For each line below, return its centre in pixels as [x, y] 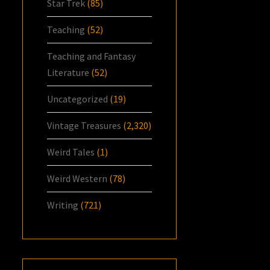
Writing [63, 205]
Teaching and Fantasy [92, 56]
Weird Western [77, 178]
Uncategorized [78, 99]
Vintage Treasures [84, 125]
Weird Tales [71, 152]
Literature [68, 72]
